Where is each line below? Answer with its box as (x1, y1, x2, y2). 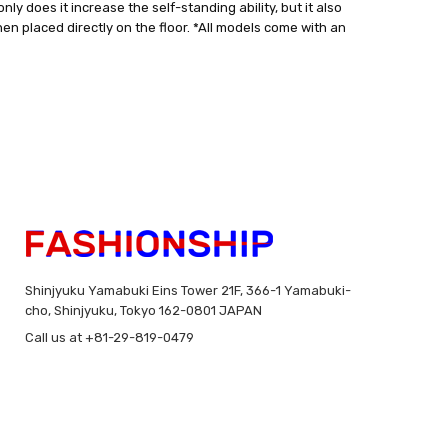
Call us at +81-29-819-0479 (24, 329, 194, 345)
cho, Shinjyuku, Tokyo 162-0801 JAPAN (24, 302, 262, 318)
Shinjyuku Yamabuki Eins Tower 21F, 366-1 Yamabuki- (24, 282, 351, 298)
